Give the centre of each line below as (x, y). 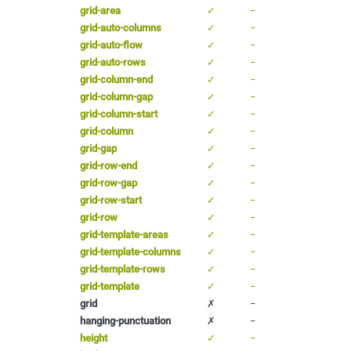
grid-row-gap (109, 183)
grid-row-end (109, 165)
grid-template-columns (130, 251)
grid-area (100, 10)
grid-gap (98, 148)
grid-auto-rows (113, 62)
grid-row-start (111, 200)
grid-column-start (119, 114)
